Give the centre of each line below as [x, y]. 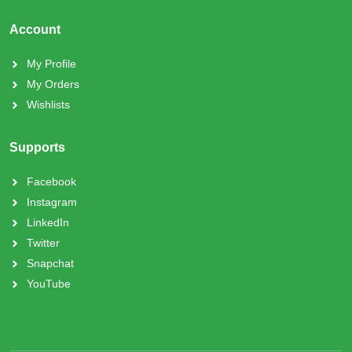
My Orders [53, 84]
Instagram [52, 202]
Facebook [51, 181]
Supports [37, 147]
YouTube [49, 283]
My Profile [51, 63]
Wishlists [48, 104]
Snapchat [50, 263]
